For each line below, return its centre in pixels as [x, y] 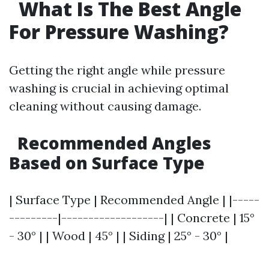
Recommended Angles [112, 143]
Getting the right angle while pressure [117, 70]
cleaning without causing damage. [105, 106]
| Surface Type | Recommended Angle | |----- [134, 200]
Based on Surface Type [107, 163]
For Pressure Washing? [119, 32]
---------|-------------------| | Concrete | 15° [132, 218]
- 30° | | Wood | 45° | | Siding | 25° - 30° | [119, 236]
